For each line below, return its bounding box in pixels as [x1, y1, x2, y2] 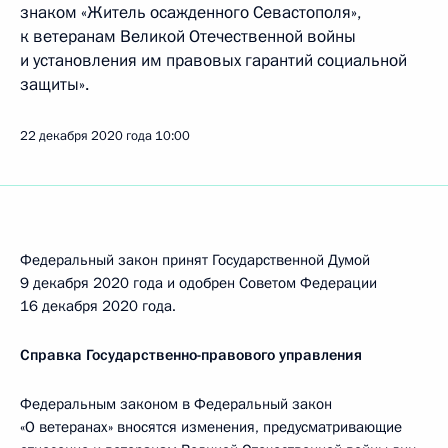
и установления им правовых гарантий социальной [20, 49, 407, 72]
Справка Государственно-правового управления [20, 345, 362, 365]
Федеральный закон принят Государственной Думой [20, 250, 370, 270]
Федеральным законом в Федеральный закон [20, 394, 332, 414]
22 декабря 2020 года [20, 127, 152, 145]
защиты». [20, 73, 89, 96]
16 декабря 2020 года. [20, 296, 176, 316]
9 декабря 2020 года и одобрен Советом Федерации [20, 273, 377, 293]
